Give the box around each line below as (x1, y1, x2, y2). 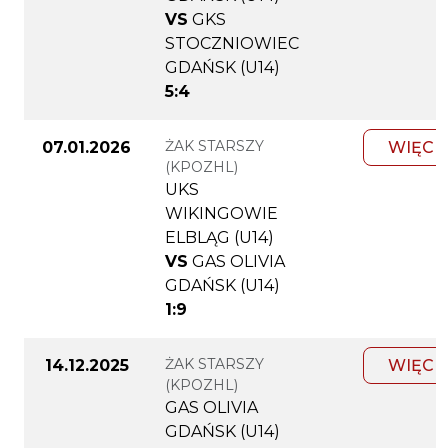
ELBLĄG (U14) (165, 228, 274, 248)
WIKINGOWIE (165, 204, 278, 224)
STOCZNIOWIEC (165, 34, 299, 54)
